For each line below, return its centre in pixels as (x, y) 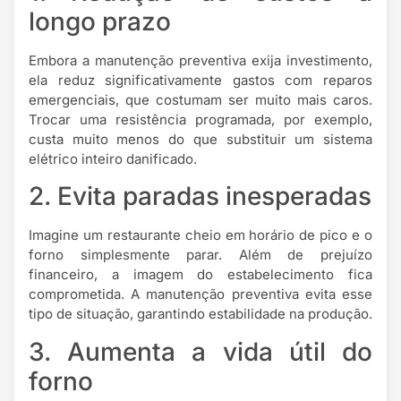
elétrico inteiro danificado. (113, 158)
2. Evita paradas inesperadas (200, 196)
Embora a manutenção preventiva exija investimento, (200, 60)
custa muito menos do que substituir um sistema (200, 139)
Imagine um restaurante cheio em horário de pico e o (200, 235)
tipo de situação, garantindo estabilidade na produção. (200, 314)
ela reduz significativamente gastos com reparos (200, 80)
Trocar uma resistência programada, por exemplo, (200, 119)
